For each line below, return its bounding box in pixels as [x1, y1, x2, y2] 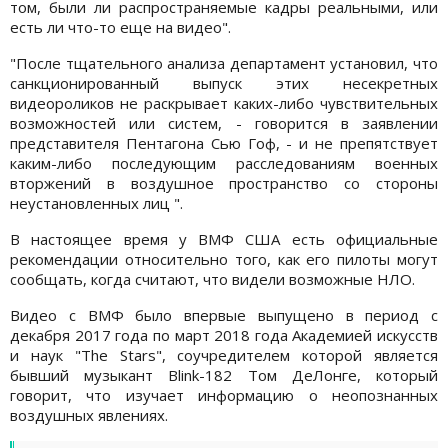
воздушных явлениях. [10, 404, 168, 425]
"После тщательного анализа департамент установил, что [10, 52, 438, 73]
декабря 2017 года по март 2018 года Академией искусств [10, 324, 438, 345]
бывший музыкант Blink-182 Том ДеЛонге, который [10, 364, 438, 385]
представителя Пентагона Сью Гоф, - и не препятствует [10, 132, 438, 153]
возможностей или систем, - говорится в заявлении [10, 112, 438, 133]
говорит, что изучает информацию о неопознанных [10, 384, 438, 405]
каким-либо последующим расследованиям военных [10, 152, 438, 173]
